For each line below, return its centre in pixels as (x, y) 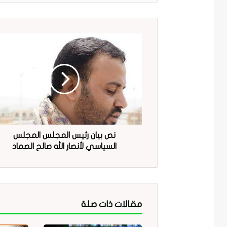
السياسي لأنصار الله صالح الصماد (65, 147)
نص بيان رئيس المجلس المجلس (65, 136)
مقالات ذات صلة (111, 205)
